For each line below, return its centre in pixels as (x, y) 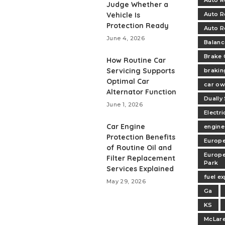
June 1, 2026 (125, 105)
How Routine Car (136, 61)
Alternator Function (141, 92)
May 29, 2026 (126, 182)
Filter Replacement (141, 158)
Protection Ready (138, 26)
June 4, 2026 (126, 38)
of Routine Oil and (139, 148)
